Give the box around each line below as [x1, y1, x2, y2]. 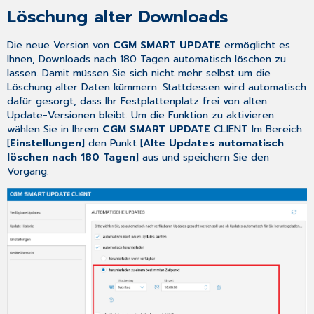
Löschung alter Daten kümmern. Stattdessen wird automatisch [7, 78, 307, 95]
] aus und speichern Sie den [135, 149, 270, 165]
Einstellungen [10, 135, 82, 151]
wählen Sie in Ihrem [7, 121, 103, 137]
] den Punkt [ [81, 135, 144, 151]
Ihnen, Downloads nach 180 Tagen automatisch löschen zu [7, 50, 287, 67]
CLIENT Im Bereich [210, 121, 303, 137]
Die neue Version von [7, 36, 114, 53]
